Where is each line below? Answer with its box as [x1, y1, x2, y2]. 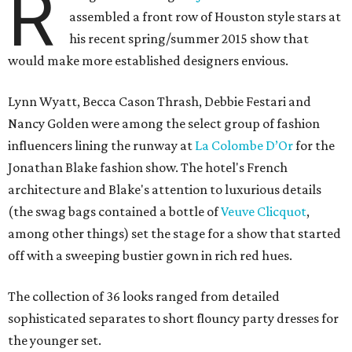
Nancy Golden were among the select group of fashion [8, 115, 320, 132]
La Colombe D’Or [195, 137, 293, 154]
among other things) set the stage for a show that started [8, 225, 341, 242]
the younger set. [8, 332, 101, 349]
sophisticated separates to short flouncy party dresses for [8, 310, 339, 327]
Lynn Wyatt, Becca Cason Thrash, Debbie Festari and [8, 93, 311, 110]
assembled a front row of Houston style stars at [69, 9, 342, 25]
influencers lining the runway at [8, 137, 195, 154]
